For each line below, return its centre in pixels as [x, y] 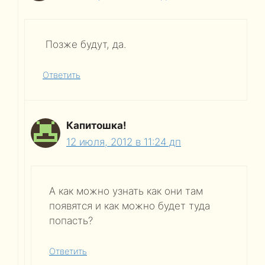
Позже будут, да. [84, 44]
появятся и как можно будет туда [130, 206]
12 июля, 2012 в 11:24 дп [124, 142]
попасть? [71, 221]
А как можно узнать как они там [126, 191]
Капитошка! [96, 125]
